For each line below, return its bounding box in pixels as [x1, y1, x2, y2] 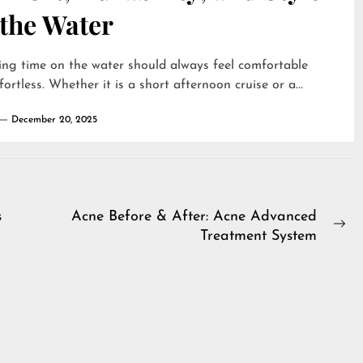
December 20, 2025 [11, 115, 97, 125]
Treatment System [200, 228, 317, 244]
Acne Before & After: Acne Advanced [71, 209, 317, 224]
